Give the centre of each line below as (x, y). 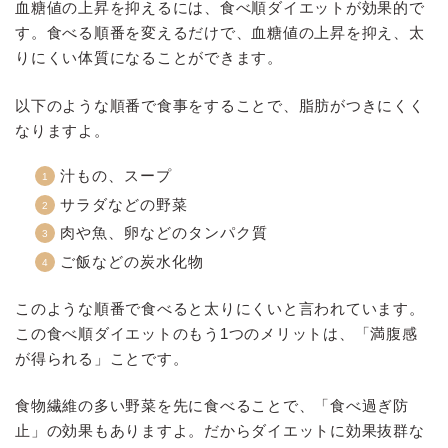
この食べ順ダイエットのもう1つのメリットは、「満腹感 (216, 333)
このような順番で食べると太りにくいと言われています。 (220, 308)
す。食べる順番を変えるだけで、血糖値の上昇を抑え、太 (220, 33)
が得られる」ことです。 (102, 358)
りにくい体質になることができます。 (149, 58)
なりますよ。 (62, 131)
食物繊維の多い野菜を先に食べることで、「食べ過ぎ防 (212, 406)
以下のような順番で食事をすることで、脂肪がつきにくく (220, 106)
